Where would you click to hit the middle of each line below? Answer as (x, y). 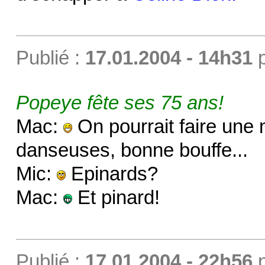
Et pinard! (116, 197)
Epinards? (112, 174)
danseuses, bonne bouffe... (132, 150)
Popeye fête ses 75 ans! (119, 103)
